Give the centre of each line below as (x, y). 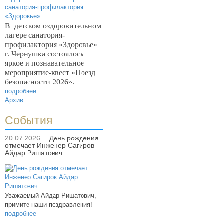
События (28, 120)
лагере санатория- (35, 35)
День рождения (74, 138)
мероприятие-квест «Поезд (50, 72)
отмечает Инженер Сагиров (50, 145)
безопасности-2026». (40, 82)
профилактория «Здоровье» (51, 44)
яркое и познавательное (44, 63)
